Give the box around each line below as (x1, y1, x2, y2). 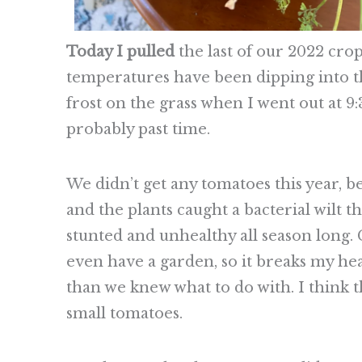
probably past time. (66, 120, 210, 138)
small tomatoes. (66, 304, 183, 322)
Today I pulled (66, 42, 179, 61)
